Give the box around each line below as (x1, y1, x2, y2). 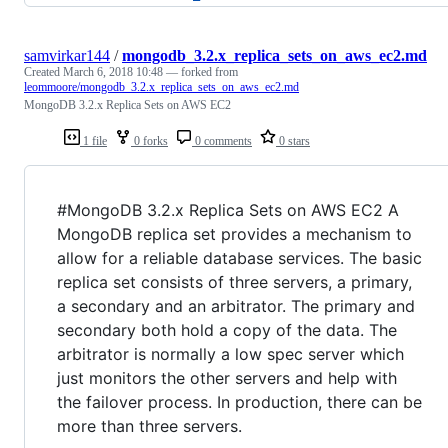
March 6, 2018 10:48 (63, 64, 163, 79)
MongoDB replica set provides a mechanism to (57, 223, 412, 244)
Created (24, 64, 63, 79)
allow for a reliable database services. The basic (57, 247, 422, 268)
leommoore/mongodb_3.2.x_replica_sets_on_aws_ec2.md (24, 79, 299, 94)
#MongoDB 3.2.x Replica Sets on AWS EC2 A (57, 199, 399, 220)
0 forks (131, 133, 168, 148)
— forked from (166, 64, 238, 79)
